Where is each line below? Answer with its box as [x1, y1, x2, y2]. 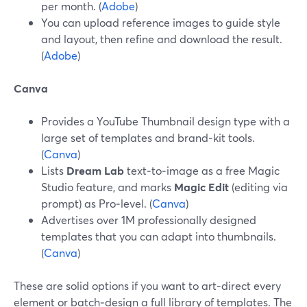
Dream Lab [66, 163, 124, 177]
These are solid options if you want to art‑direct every [14, 278, 281, 293]
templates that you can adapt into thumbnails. [41, 229, 276, 243]
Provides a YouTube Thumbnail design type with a [41, 114, 290, 128]
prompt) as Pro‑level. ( [41, 196, 152, 210]
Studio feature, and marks [41, 180, 174, 194]
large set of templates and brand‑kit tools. [41, 130, 255, 145]
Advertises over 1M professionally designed [41, 212, 256, 227]
